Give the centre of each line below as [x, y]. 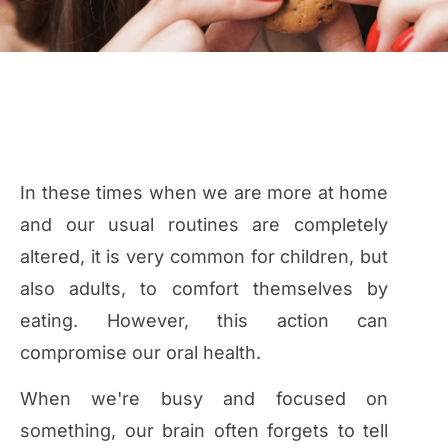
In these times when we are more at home [204, 192]
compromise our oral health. [140, 352]
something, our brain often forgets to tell [204, 431]
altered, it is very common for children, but [204, 256]
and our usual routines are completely [204, 224]
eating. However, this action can [204, 320]
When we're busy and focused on [204, 399]
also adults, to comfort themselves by [204, 288]
